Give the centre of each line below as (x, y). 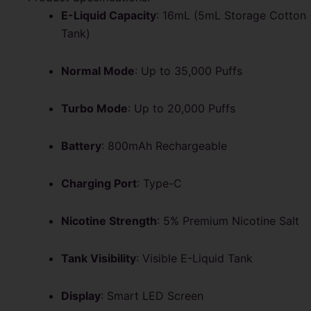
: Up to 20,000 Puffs (182, 108)
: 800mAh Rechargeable (164, 145)
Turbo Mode (94, 108)
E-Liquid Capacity (109, 15)
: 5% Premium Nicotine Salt (228, 220)
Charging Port (99, 183)
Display (81, 295)
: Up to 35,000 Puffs (188, 70)
